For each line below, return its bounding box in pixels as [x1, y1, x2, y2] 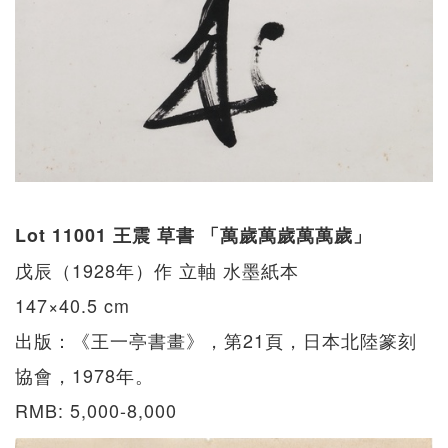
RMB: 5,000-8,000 [15, 397, 177, 424]
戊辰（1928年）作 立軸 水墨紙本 [15, 257, 299, 284]
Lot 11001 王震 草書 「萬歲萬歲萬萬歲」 [15, 222, 372, 249]
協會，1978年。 [15, 362, 154, 389]
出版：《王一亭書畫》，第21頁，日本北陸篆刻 [15, 327, 417, 354]
